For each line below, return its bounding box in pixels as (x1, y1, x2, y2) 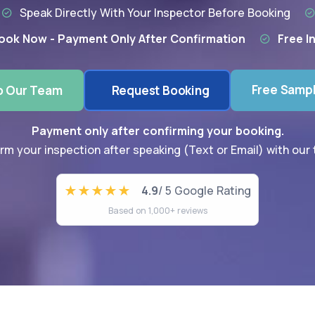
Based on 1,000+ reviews (108, 204, 207, 217)
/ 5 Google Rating (158, 182, 251, 198)
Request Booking (111, 82, 210, 98)
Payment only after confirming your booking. (31, 122, 284, 139)
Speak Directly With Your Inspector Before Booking (19, 4, 290, 20)
